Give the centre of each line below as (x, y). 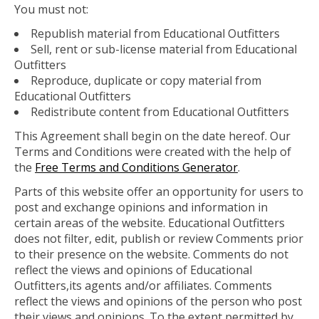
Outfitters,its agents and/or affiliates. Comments (143, 286)
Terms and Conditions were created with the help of (153, 152)
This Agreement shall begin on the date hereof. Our (152, 136)
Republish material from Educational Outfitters (155, 34)
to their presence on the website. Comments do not (151, 255)
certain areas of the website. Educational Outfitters (150, 223)
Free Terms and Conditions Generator (136, 168)
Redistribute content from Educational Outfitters (160, 112)
